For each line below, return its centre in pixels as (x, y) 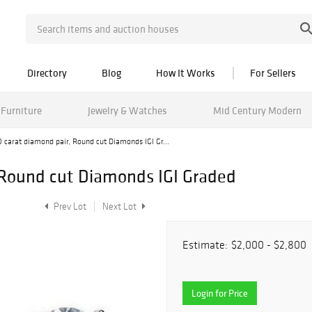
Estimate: (205, 245)
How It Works (186, 73)
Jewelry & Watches (127, 110)
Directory (47, 73)
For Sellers (273, 73)
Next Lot (120, 206)
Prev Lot (69, 206)
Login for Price (220, 293)
